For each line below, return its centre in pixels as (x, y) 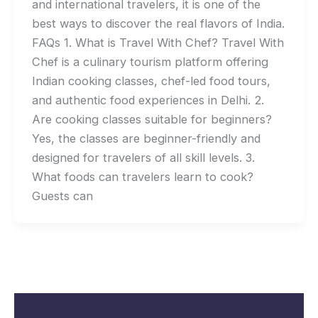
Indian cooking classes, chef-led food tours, (151, 81)
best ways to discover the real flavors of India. (158, 23)
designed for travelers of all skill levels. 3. (143, 157)
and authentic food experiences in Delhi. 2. (148, 100)
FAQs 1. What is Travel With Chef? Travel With (158, 42)
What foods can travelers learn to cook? (142, 176)
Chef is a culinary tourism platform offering (150, 61)
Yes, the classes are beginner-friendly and (146, 138)
